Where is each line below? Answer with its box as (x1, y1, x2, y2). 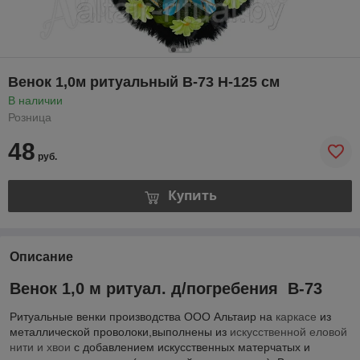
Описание (10, 249, 73, 264)
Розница (8, 110, 51, 124)
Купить (167, 186, 217, 205)
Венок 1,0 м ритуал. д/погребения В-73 (10, 279, 322, 297)
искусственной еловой (230, 325, 347, 339)
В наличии (8, 93, 63, 107)
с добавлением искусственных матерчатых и (74, 341, 310, 354)
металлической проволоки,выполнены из (10, 325, 230, 339)
